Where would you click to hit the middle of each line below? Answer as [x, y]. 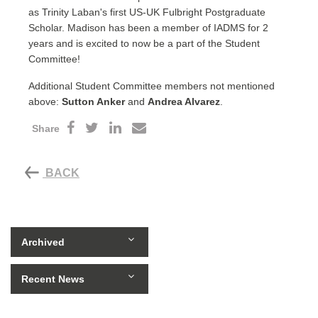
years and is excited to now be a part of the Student [144, 44]
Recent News [53, 279]
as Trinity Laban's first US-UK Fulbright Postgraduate [147, 12]
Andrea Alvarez [184, 102]
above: [45, 102]
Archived [43, 242]
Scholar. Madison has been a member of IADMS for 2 [148, 28]
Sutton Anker [93, 102]
